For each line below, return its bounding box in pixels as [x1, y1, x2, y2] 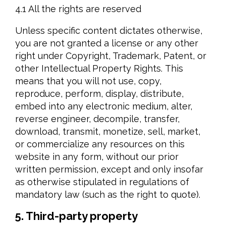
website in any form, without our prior [15, 151, 179, 162]
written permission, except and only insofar [15, 164, 203, 175]
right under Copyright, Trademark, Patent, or [15, 50, 206, 61]
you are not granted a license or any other [15, 38, 198, 48]
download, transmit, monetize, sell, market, [15, 126, 200, 137]
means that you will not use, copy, [15, 76, 161, 86]
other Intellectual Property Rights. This [15, 63, 183, 74]
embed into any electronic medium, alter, [15, 101, 192, 111]
